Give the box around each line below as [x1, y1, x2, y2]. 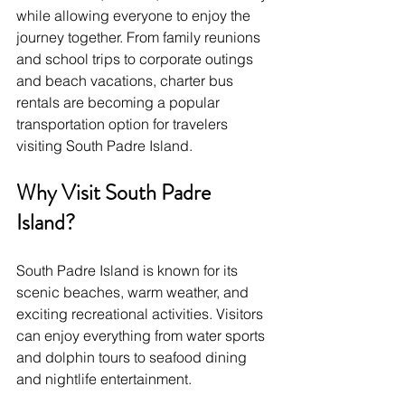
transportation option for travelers [16, 114, 231, 133]
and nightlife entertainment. [16, 369, 192, 388]
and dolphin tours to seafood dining [16, 347, 250, 366]
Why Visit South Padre [16, 176, 215, 208]
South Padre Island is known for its [16, 260, 241, 279]
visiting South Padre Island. [16, 136, 193, 155]
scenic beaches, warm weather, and [16, 282, 252, 301]
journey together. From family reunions [16, 27, 264, 46]
